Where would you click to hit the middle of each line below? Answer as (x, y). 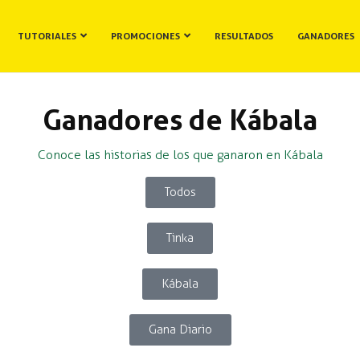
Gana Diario (180, 329)
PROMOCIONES (145, 36)
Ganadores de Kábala (180, 120)
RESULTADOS (243, 36)
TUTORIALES (47, 36)
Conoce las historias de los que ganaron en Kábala (180, 155)
